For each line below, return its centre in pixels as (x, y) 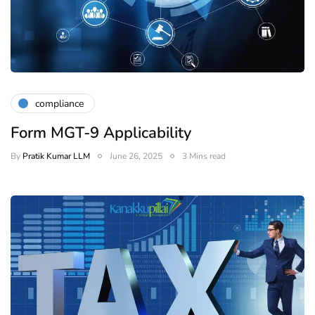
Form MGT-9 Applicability (101, 133)
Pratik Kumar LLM (56, 156)
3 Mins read (204, 156)
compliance (59, 103)
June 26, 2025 (136, 156)
